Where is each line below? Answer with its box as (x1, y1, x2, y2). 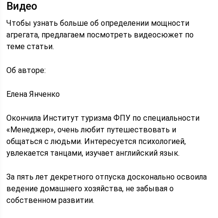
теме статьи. (6, 42, 54, 51)
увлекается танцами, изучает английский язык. (6, 148, 180, 158)
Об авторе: (6, 66, 46, 75)
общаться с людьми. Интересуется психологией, (6, 137, 186, 146)
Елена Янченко (6, 90, 60, 99)
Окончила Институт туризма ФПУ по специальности (6, 113, 200, 123)
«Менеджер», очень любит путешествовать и (6, 125, 177, 134)
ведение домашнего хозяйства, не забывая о (6, 184, 174, 193)
